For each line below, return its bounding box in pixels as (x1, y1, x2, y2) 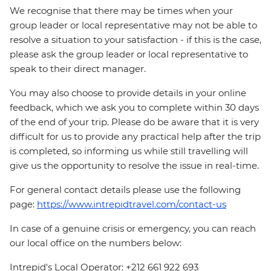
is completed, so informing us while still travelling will (10, 145, 248, 157)
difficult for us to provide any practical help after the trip (10, 131, 261, 143)
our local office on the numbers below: (10, 237, 181, 249)
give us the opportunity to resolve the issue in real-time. (10, 160, 259, 172)
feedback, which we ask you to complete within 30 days (10, 102, 259, 114)
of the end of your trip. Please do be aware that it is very (10, 116, 259, 128)
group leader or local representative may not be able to (10, 19, 257, 31)
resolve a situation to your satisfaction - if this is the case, (10, 34, 261, 46)
